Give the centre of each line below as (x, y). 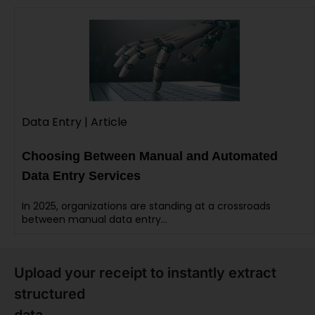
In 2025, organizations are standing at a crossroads (146, 206)
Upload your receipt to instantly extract (145, 272)
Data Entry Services (81, 175)
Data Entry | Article (75, 122)
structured (50, 294)
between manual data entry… (95, 219)
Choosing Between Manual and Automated (150, 156)
